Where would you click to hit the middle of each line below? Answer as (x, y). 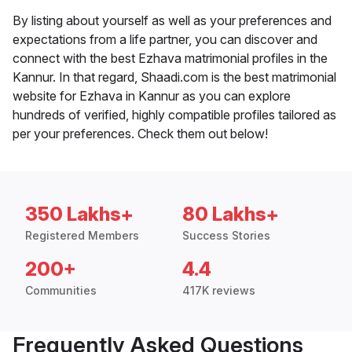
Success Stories (226, 236)
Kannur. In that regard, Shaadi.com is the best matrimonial (174, 77)
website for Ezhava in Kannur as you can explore (152, 96)
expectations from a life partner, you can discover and (165, 40)
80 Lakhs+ (231, 214)
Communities (61, 291)
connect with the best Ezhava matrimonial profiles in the (170, 59)
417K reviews (219, 291)
